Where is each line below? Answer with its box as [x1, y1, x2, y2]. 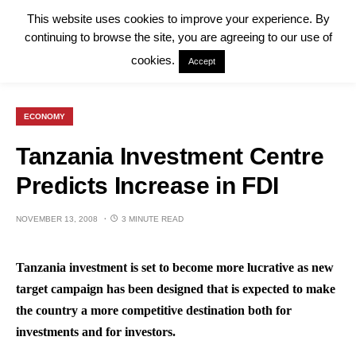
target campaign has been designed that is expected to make [16, 282, 335, 296]
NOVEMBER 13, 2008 [16, 215, 98, 223]
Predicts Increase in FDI [16, 172, 279, 199]
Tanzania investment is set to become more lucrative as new [16, 261, 334, 274]
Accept [188, 56, 215, 67]
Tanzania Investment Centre [16, 143, 324, 169]
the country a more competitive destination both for [16, 304, 292, 317]
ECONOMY [24, 112, 65, 121]
